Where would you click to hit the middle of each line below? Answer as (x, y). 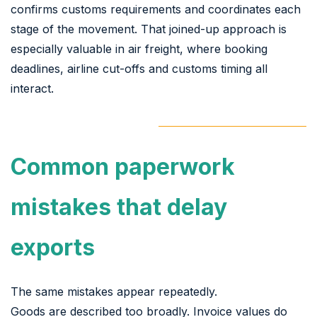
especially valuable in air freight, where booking (139, 48)
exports (53, 247)
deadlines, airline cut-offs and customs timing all (139, 68)
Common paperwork (123, 166)
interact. (32, 88)
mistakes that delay (119, 207)
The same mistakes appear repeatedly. (114, 291)
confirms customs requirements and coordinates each (156, 9)
